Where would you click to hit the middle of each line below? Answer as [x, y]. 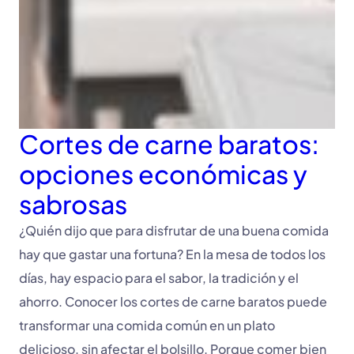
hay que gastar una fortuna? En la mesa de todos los [172, 254]
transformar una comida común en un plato [147, 325]
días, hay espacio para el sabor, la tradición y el [159, 278]
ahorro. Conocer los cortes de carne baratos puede [173, 301]
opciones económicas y [163, 174]
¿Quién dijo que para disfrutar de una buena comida [174, 230]
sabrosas [73, 204]
